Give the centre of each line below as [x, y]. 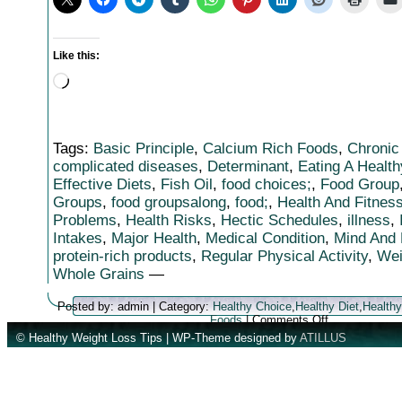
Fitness [347, 373]
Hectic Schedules [280, 220]
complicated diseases [126, 166]
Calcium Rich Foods [271, 149]
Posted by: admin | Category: [135, 306]
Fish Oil [187, 184]
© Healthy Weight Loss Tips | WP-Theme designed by [158, 338]
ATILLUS [323, 338]
